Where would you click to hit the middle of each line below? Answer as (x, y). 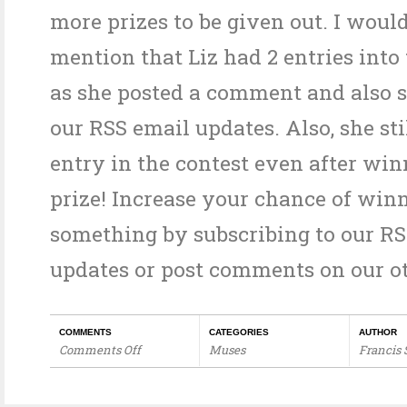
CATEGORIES (239, 332)
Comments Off (100, 350)
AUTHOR (378, 332)
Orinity (78, 389)
